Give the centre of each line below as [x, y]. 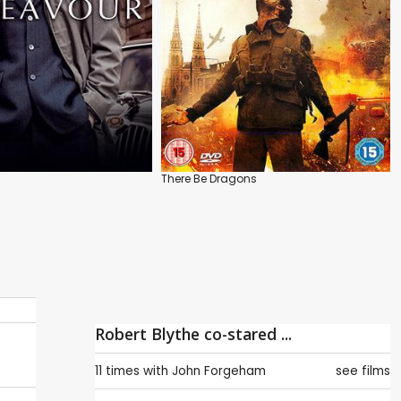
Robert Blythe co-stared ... [193, 334]
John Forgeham [219, 371]
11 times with [132, 371]
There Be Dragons [209, 179]
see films [363, 371]
